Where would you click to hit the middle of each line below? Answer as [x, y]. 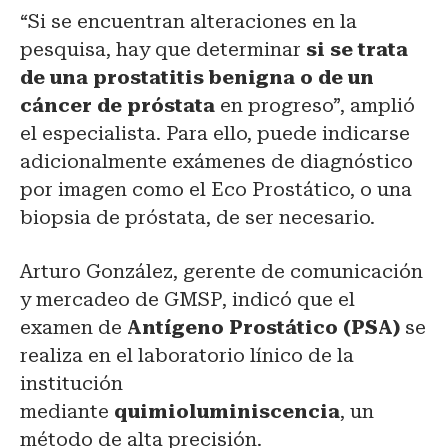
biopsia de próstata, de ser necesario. [197, 218]
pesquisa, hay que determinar [163, 50]
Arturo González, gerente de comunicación [221, 272]
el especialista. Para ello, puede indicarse [215, 134]
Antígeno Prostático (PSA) [263, 328]
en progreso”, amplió [315, 106]
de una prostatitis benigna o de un [197, 78]
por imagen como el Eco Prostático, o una [216, 190]
